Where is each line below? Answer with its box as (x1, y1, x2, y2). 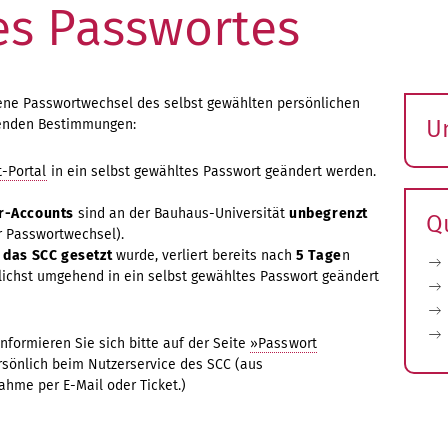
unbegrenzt (289, 204, 372, 222)
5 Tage (296, 246, 342, 264)
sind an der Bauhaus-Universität (74, 204, 289, 222)
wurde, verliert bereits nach (112, 246, 297, 264)
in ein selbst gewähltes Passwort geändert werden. (46, 162, 376, 180)
